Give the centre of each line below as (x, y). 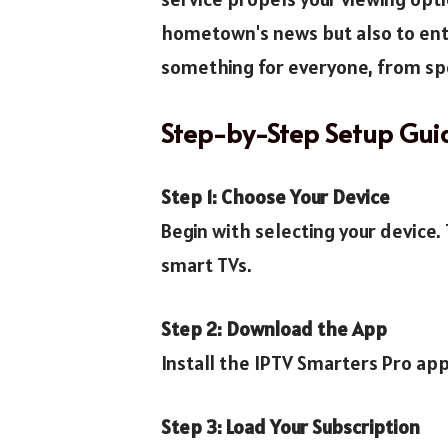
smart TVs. (206, 264)
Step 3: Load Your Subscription (290, 426)
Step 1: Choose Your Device (275, 196)
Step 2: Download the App (273, 328)
